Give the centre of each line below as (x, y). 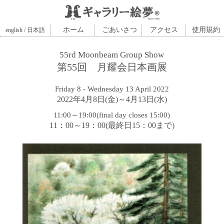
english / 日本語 (25, 30)
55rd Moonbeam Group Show (112, 54)
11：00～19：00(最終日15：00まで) (112, 125)
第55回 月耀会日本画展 (112, 67)
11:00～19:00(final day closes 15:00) (112, 115)
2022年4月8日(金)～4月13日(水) (112, 99)
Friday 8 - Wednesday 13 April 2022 (112, 89)
